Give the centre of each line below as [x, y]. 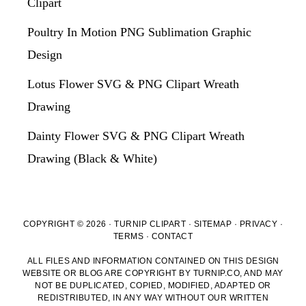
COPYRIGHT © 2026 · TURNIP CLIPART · [108, 224]
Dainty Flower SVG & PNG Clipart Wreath [136, 136]
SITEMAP [213, 224]
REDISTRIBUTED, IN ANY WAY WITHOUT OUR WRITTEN [153, 297]
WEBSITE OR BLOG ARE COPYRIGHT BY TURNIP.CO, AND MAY [153, 273]
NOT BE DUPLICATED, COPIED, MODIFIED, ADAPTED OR [153, 285]
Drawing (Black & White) [92, 158]
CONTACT [172, 236]
